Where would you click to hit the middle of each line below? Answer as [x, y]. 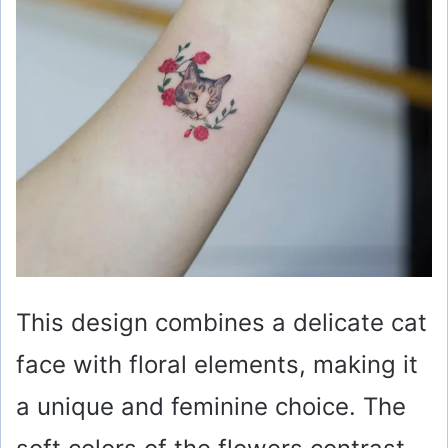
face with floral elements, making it [217, 365]
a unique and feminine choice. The [211, 407]
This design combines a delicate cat [221, 323]
